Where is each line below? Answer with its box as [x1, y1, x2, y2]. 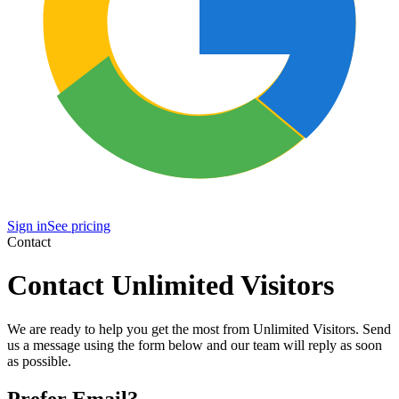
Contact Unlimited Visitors [7, 269, 334, 302]
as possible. [7, 353, 71, 369]
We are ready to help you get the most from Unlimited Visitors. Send [7, 321, 391, 337]
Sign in [7, 218, 47, 233]
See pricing [47, 218, 110, 233]
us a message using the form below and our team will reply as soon [7, 337, 382, 353]
